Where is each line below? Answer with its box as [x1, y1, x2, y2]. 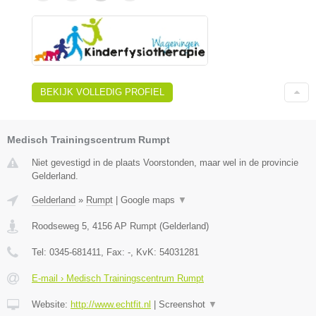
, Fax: [101, 247, 128, 258]
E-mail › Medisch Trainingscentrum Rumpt [32, 273, 204, 284]
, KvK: [130, 247, 159, 258]
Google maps [121, 195, 178, 206]
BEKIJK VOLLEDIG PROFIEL [40, 87, 164, 98]
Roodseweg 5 [32, 221, 87, 232]
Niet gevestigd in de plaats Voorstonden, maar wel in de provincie [32, 157, 298, 169]
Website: [32, 299, 71, 310]
